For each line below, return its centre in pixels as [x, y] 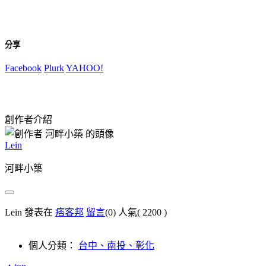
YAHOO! [85, 68]
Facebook [23, 68]
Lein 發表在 [30, 212]
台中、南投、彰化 [116, 245]
